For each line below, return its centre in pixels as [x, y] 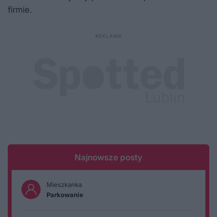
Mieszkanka [64, 185]
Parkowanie [65, 195]
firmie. [21, 10]
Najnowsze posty [108, 158]
